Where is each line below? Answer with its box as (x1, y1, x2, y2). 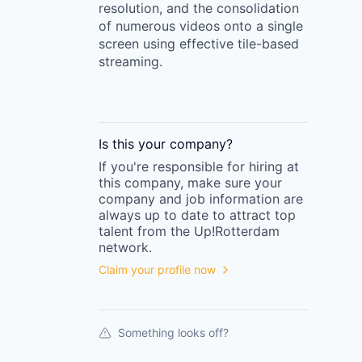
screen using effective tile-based (99, 36, 299, 52)
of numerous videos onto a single (99, 18, 303, 34)
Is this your (99, 136, 170, 152)
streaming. (99, 53, 162, 69)
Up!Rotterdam (194, 223, 280, 239)
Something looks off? (118, 326, 229, 339)
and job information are (155, 191, 303, 207)
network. (99, 239, 152, 255)
